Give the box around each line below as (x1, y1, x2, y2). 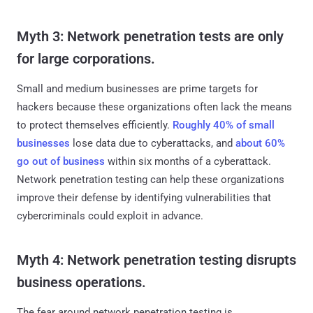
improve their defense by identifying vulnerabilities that (17, 191, 271, 204)
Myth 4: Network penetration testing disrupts (17, 251, 296, 268)
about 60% (235, 136, 285, 150)
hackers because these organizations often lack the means (17, 100, 292, 113)
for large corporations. (17, 50, 155, 67)
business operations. (17, 273, 146, 291)
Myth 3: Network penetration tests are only (17, 27, 284, 45)
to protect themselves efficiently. (17, 118, 173, 131)
